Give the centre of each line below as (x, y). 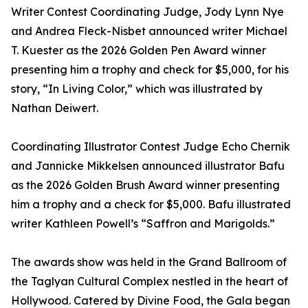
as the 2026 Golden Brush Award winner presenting (145, 185)
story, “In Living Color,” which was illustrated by (137, 89)
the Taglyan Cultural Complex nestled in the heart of (150, 282)
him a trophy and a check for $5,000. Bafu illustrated (151, 205)
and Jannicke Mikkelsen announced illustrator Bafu (148, 166)
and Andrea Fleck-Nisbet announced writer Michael (149, 31)
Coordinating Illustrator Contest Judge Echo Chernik (151, 147)
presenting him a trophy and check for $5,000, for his (150, 70)
